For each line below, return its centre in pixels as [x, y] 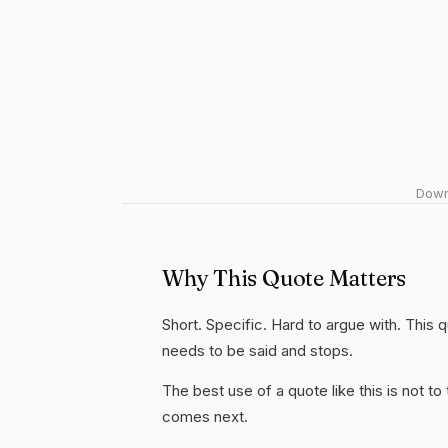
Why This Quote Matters [284, 278]
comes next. [205, 416]
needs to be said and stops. [257, 350]
